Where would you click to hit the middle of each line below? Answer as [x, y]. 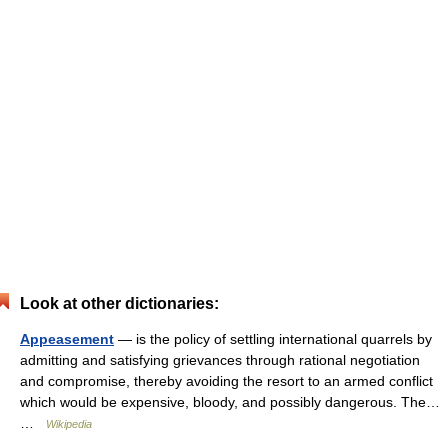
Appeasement [67, 339]
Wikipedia [69, 424]
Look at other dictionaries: [119, 303]
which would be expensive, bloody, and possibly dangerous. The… [230, 402]
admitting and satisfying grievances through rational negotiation [220, 360]
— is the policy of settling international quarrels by [273, 339]
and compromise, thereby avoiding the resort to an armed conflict [226, 381]
